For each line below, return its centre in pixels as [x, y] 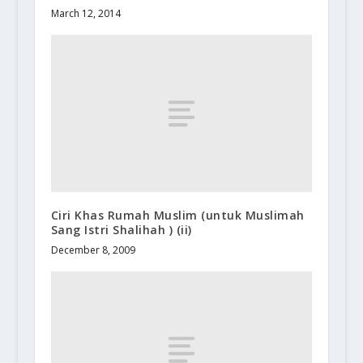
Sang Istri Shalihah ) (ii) [121, 229]
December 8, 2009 [93, 250]
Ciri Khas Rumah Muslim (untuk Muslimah [177, 215]
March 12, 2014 [85, 14]
